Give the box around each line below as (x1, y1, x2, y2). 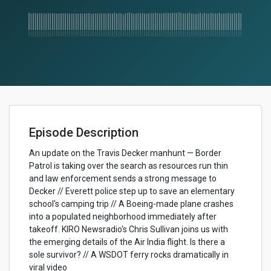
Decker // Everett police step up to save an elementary (29, 186, 235, 196)
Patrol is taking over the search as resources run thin (29, 161, 228, 171)
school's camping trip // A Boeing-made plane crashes (29, 199, 233, 209)
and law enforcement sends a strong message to (29, 174, 217, 183)
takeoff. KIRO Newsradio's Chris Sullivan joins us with (29, 224, 228, 234)
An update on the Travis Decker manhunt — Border (29, 148, 221, 158)
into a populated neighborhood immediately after (29, 212, 217, 221)
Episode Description (29, 125, 139, 140)
